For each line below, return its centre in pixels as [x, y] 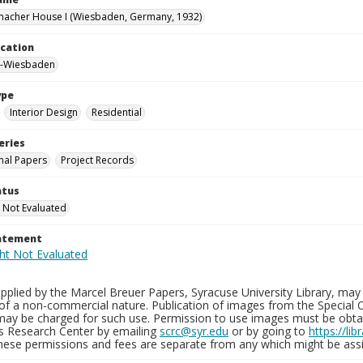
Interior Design [44, 112]
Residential [117, 112]
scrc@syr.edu [194, 331]
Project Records [97, 160]
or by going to [269, 331]
